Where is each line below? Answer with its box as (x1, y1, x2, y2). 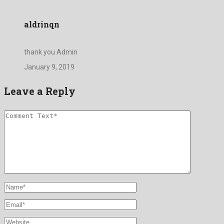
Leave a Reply (4, 84, 75, 97)
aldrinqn (24, 18, 59, 29)
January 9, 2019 (24, 63, 74, 71)
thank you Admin (24, 48, 77, 56)
